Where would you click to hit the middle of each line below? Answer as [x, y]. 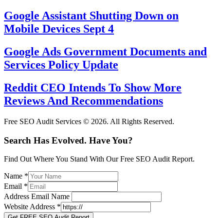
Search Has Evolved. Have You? [68, 140]
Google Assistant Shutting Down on [91, 16]
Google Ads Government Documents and [105, 52]
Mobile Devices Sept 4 [59, 29]
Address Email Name [37, 197]
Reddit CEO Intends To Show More [93, 88]
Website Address [30, 207]
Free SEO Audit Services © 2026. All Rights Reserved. [89, 121]
